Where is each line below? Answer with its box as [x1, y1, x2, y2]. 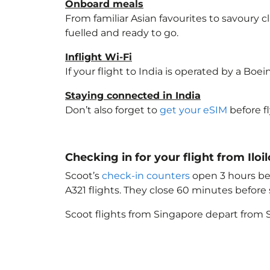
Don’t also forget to [65, 104, 160, 116]
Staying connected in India [65, 90, 201, 101]
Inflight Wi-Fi [65, 51, 132, 63]
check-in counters [102, 170, 190, 181]
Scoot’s [65, 170, 102, 181]
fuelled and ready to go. [65, 27, 178, 39]
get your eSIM [160, 104, 227, 116]
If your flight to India [65, 66, 163, 77]
